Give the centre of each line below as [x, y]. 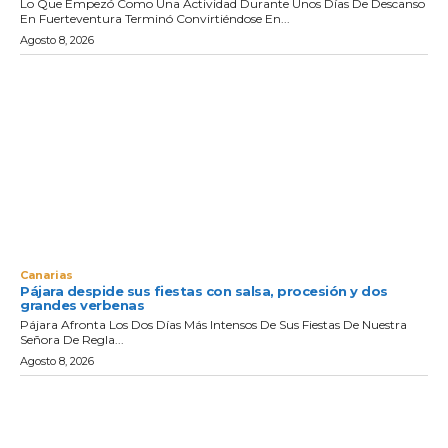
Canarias [46, 274]
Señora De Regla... [72, 339]
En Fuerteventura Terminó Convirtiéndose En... [155, 19]
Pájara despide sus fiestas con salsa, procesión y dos [204, 290]
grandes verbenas [82, 304]
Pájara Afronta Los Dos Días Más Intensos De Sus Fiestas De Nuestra [213, 324]
